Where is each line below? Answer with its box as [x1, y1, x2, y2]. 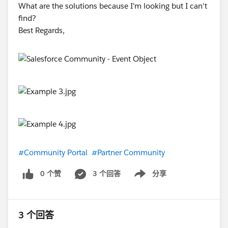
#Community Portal [18, 148, 88, 157]
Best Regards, [18, 25, 65, 35]
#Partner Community [92, 148, 165, 157]
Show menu [126, 174, 167, 184]
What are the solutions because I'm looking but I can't [18, 1, 207, 11]
